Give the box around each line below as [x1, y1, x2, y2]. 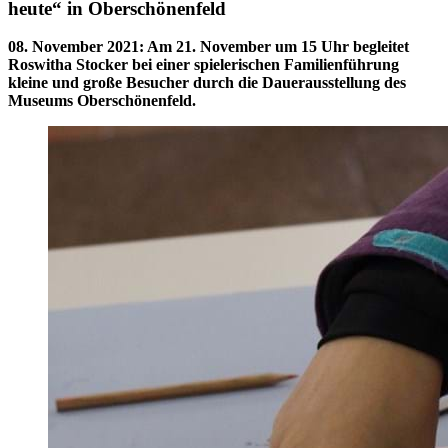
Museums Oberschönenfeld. [8, 92, 196, 110]
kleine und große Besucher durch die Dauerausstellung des [8, 74, 406, 92]
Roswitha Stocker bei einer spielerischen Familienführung [8, 56, 399, 74]
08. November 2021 [8, 38, 139, 56]
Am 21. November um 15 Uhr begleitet [147, 38, 409, 56]
